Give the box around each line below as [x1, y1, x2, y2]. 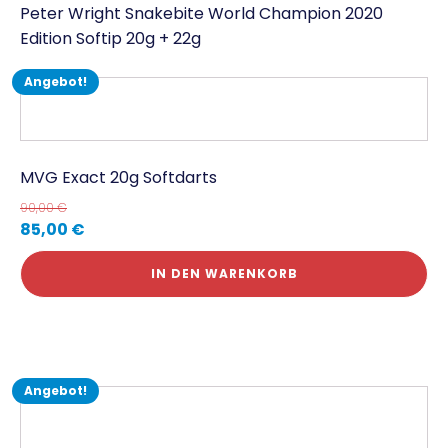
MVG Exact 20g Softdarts [20, 166, 217, 189]
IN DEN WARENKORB [150, 265, 298, 282]
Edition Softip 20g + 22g [20, 27, 201, 50]
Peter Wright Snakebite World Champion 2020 [20, 2, 383, 25]
